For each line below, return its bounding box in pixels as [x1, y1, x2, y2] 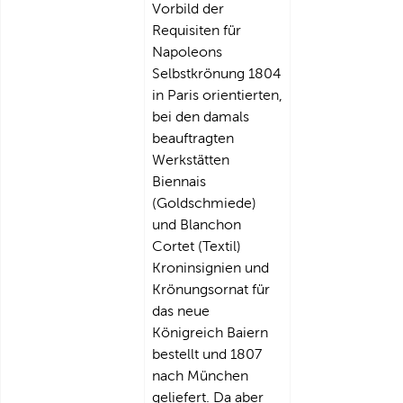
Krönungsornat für [152, 282, 270, 297]
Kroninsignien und [152, 260, 269, 275]
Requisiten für [152, 22, 241, 38]
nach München [152, 368, 248, 383]
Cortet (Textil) [152, 238, 241, 254]
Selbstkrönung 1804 [152, 66, 282, 81]
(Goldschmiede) [152, 195, 256, 210]
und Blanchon [152, 217, 241, 232]
